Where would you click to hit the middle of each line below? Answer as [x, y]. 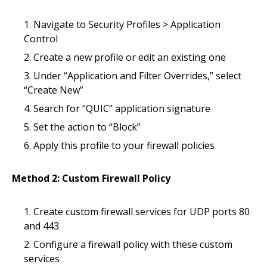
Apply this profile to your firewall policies [124, 145]
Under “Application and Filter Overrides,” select [137, 76]
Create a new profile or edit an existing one [130, 57]
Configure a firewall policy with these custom [133, 244]
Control [41, 39]
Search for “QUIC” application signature [122, 108]
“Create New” [54, 90]
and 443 [41, 226]
